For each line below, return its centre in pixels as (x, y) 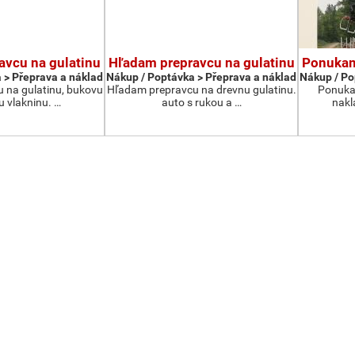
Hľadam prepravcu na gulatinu (201, 63)
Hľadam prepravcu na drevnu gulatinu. (201, 90)
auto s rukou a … (201, 102)
